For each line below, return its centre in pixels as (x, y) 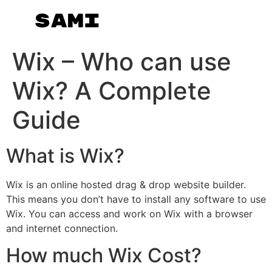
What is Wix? (65, 156)
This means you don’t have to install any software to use (136, 199)
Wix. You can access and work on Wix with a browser (129, 214)
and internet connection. (62, 228)
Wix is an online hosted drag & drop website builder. (126, 185)
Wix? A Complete (112, 91)
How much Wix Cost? (104, 256)
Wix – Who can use (122, 62)
